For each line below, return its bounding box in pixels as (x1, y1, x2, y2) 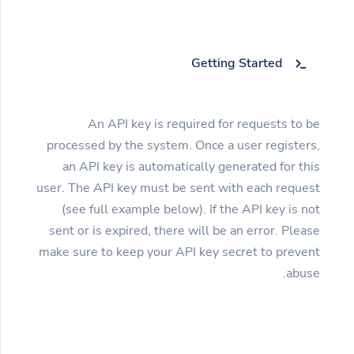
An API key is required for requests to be (88, 115, 320, 133)
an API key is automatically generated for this (62, 157, 320, 175)
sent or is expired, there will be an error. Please (49, 221, 320, 239)
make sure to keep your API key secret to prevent (39, 243, 320, 261)
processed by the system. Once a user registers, (47, 136, 320, 154)
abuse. (286, 264, 320, 282)
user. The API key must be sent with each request (36, 179, 320, 197)
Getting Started (191, 54, 282, 72)
